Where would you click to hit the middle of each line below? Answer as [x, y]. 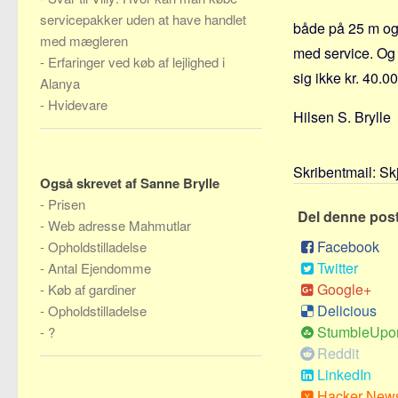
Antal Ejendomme [99, 268]
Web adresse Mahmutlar [119, 225]
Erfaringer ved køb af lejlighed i [136, 62]
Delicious [347, 310]
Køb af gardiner [92, 289]
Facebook [348, 247]
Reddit [338, 353]
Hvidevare [78, 104]
